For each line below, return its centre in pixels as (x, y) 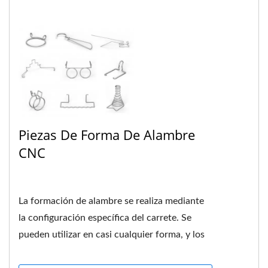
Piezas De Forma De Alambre (107, 134)
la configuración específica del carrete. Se (105, 217)
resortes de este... (55, 251)
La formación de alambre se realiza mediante (111, 201)
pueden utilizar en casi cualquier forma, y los (112, 234)
